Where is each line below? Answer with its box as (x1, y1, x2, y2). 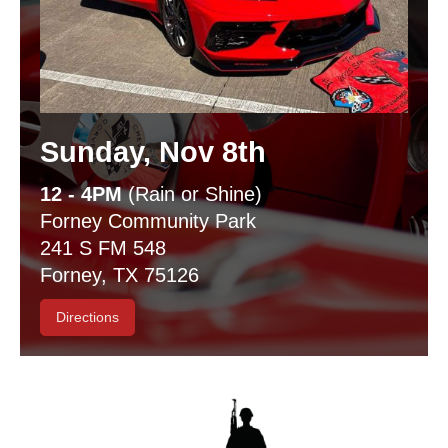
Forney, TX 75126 (40, 264, 199, 287)
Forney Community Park (40, 210, 256, 233)
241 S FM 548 (40, 237, 166, 260)
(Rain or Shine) (128, 183, 262, 206)
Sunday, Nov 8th (40, 136, 266, 169)
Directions (56, 309, 119, 326)
